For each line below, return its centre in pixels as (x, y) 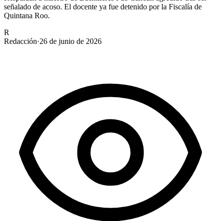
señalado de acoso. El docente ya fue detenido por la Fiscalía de (103, 6)
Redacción (20, 41)
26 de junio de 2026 (71, 41)
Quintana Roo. (27, 15)
